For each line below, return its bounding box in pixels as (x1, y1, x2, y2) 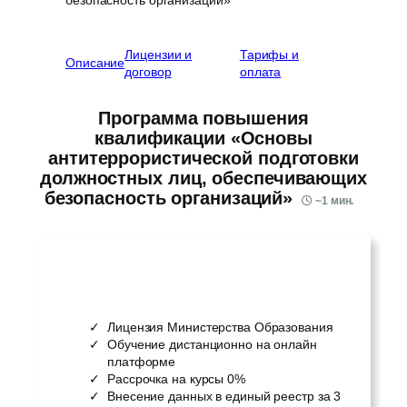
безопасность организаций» (44, 187, 293, 208)
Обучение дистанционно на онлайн (107, 336, 317, 352)
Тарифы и (239, 46, 300, 62)
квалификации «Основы (94, 127, 313, 148)
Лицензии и (124, 46, 193, 62)
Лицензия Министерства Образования (107, 319, 333, 334)
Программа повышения (98, 107, 309, 128)
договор (124, 64, 172, 79)
